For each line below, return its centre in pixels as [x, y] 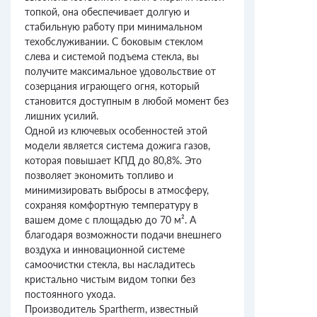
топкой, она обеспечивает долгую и [107, 12]
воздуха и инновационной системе [105, 250]
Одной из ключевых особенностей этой [116, 131]
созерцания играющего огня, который [112, 86]
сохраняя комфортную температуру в [111, 205]
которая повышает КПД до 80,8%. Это [113, 161]
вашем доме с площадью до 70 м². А [110, 220]
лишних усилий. [62, 116]
